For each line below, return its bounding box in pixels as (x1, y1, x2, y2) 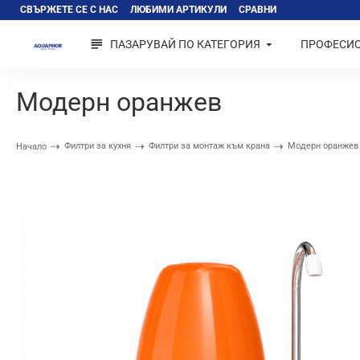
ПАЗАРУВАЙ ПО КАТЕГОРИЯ (110, 38, 261, 51)
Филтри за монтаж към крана (149, 140, 270, 151)
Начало (16, 141, 47, 152)
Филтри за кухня (64, 140, 131, 151)
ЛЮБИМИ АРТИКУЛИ (130, 4, 227, 15)
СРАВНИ (239, 4, 276, 15)
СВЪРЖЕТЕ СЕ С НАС (20, 4, 118, 15)
